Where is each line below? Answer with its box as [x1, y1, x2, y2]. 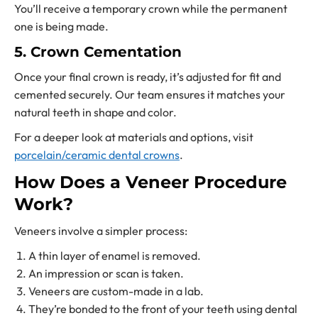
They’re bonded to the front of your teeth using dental [28, 301, 297, 316]
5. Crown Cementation [14, 43, 182, 60]
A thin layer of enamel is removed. [28, 248, 201, 263]
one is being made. [14, 18, 109, 33]
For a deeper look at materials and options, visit [14, 129, 253, 144]
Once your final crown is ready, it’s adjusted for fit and [14, 69, 281, 84]
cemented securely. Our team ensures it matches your [14, 87, 285, 102]
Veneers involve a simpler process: [14, 223, 187, 238]
